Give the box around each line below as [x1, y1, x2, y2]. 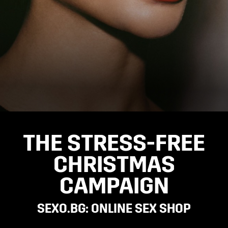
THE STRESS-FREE [23, 133, 205, 156]
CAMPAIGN [59, 176, 169, 199]
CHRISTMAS [53, 155, 175, 178]
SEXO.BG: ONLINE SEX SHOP [37, 203, 191, 216]
